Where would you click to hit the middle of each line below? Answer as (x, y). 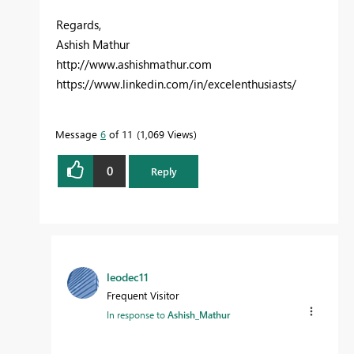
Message (78, 134)
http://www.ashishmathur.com (134, 64)
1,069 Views (167, 134)
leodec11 (128, 277)
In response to (137, 314)
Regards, (79, 24)
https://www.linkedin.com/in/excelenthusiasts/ (176, 83)
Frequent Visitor (143, 295)
